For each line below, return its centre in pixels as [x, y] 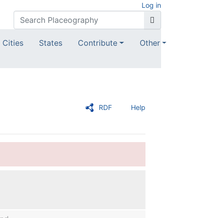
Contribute [98, 43]
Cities [13, 43]
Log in [151, 5]
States [51, 43]
